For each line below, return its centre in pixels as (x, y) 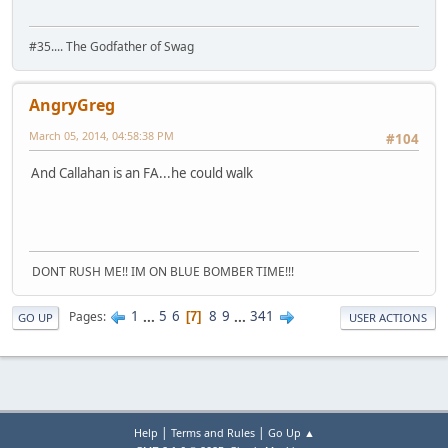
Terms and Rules (212, 432)
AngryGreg (72, 104)
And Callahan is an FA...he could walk (142, 172)
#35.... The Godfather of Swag (111, 46)
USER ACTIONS (388, 317)
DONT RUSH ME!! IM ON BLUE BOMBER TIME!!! (161, 271)
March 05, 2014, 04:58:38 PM (101, 135)
